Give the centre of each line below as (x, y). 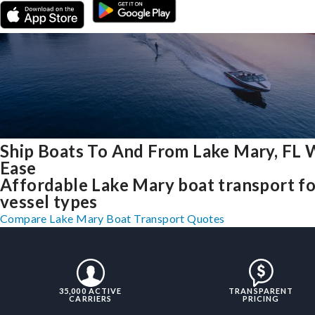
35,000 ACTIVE (91, 291)
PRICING (261, 299)
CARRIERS (91, 299)
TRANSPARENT (261, 291)
